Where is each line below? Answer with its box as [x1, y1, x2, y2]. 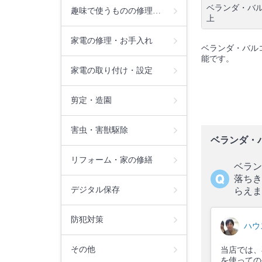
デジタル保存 [71, 185, 120, 194]
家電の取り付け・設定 [71, 65, 153, 75]
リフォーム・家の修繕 [71, 155, 153, 164]
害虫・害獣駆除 [71, 125, 128, 135]
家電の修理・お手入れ [71, 36, 153, 45]
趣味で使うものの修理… [71, 6, 161, 15]
